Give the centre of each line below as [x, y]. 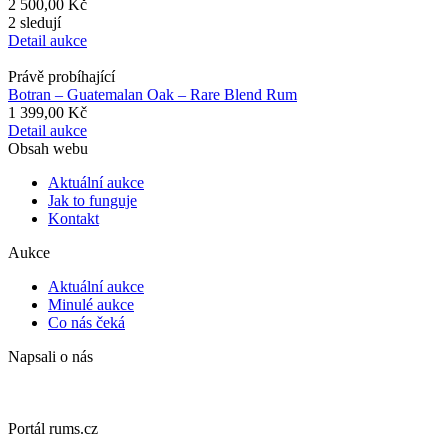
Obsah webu [48, 148]
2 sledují [34, 22]
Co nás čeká [86, 322]
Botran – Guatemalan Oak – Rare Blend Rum [152, 94]
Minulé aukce [91, 304]
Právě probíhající [61, 76]
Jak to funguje [92, 200]
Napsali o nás [50, 356]
